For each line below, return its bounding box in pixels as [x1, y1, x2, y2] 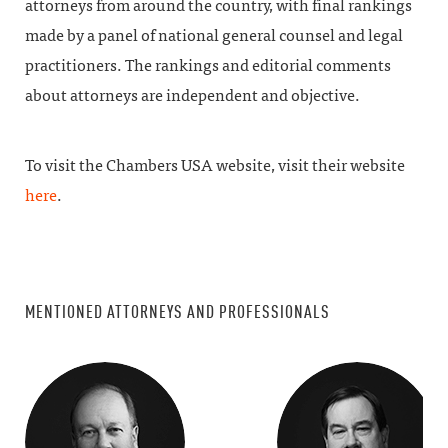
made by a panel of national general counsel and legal [25, 26, 403, 45]
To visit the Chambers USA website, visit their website [25, 156, 405, 175]
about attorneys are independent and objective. [25, 86, 360, 105]
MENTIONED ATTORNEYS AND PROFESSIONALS [25, 301, 330, 322]
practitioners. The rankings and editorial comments [25, 56, 391, 75]
